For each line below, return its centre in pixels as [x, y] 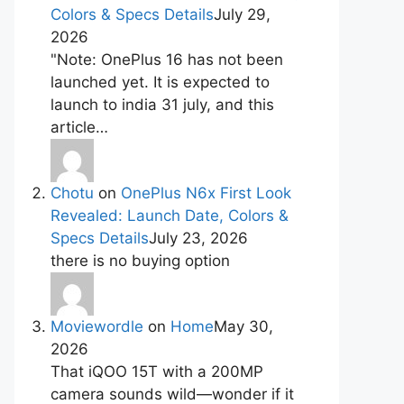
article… [79, 127]
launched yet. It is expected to [160, 82]
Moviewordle [97, 326]
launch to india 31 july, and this [162, 105]
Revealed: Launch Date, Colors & [170, 216]
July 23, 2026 [198, 238]
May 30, [243, 326]
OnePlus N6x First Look [206, 193]
